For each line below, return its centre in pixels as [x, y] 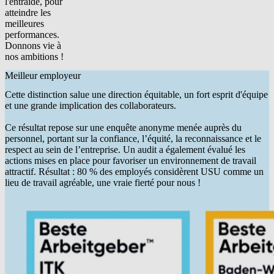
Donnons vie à [33, 45]
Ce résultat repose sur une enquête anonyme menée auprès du [123, 128]
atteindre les [28, 12]
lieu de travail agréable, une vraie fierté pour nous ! [103, 183]
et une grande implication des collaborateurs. [91, 106]
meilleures [24, 23]
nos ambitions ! [34, 56]
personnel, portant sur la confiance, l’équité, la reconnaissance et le [133, 139]
